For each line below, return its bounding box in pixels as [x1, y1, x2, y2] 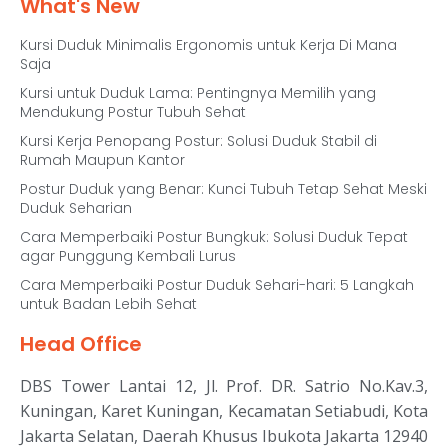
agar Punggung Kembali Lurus [20, 246, 236, 266]
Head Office [20, 330, 142, 358]
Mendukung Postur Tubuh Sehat [20, 102, 246, 122]
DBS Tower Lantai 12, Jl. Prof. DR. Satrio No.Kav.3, [20, 375, 428, 397]
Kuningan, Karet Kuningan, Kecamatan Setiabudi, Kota [20, 400, 428, 422]
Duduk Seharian [20, 198, 132, 218]
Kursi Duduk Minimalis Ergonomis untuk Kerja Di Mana [20, 35, 397, 55]
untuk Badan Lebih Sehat [20, 294, 197, 314]
